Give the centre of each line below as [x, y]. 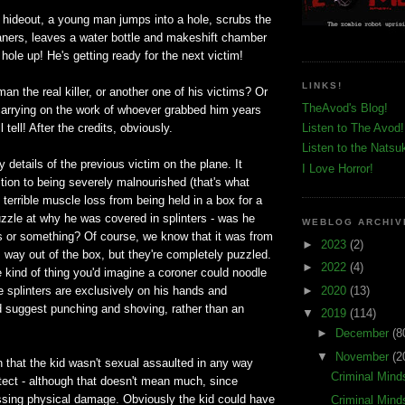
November [363, 356]
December [363, 334]
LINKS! [323, 86]
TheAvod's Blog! [345, 108]
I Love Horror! [338, 168]
